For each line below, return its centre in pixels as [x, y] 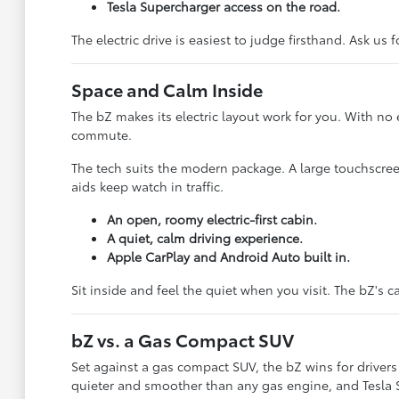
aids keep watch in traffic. [147, 186]
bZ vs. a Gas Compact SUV [182, 339]
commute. [101, 134]
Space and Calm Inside [167, 89]
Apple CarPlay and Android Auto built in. [228, 256]
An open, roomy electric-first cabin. [212, 219]
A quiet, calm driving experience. [204, 237]
